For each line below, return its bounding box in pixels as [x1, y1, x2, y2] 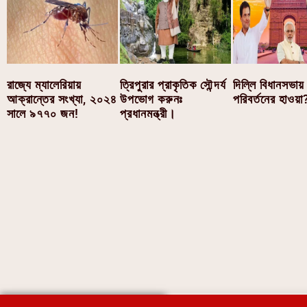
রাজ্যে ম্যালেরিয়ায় [7, 77, 82, 93]
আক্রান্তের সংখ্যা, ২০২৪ [7, 92, 117, 107]
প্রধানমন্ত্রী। [120, 106, 177, 121]
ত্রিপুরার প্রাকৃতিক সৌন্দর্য [120, 77, 227, 93]
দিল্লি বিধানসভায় [233, 77, 305, 93]
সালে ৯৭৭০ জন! [7, 106, 79, 121]
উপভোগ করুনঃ [120, 92, 184, 107]
